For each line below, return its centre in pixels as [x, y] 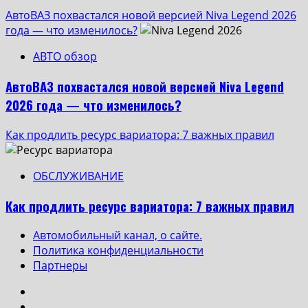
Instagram [59, 291]
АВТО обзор [65, 57]
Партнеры [60, 266]
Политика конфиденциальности [118, 251]
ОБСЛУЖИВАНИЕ [78, 176]
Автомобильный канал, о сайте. [118, 235]
